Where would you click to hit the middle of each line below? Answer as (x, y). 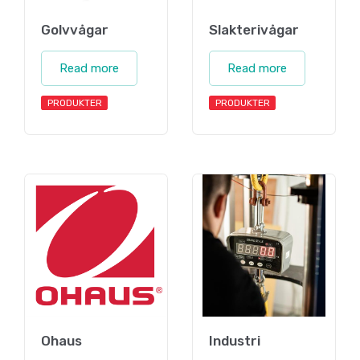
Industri (235, 340)
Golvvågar (75, 29)
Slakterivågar (254, 29)
